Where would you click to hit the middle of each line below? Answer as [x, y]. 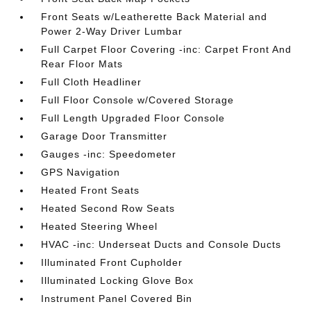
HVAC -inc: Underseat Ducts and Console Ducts [161, 244]
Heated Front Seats [91, 190]
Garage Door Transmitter [104, 136]
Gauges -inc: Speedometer [109, 154]
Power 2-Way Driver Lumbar [112, 31]
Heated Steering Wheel [100, 226]
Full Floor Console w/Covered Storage [138, 100]
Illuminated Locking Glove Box [118, 280]
